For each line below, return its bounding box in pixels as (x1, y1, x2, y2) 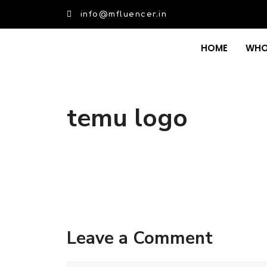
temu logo (67, 101, 188, 135)
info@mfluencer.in (80, 10, 167, 18)
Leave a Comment (67, 226, 213, 250)
